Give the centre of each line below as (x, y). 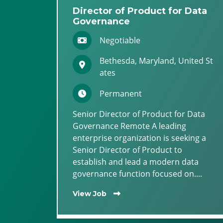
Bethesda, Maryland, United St (157, 61)
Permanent (121, 93)
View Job (90, 193)
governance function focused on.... (137, 173)
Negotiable (120, 41)
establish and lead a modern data (136, 162)
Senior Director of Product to (127, 150)
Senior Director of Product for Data (139, 114)
